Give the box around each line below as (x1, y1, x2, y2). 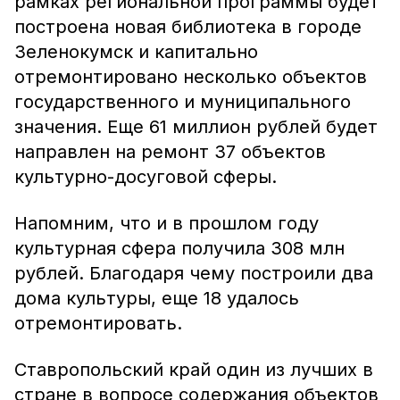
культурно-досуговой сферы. (14, 166, 277, 187)
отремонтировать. (14, 312, 187, 334)
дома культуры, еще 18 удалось (14, 287, 299, 309)
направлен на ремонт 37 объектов (14, 141, 326, 162)
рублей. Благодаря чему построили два (14, 262, 373, 284)
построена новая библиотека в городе (14, 16, 362, 37)
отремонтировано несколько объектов (14, 66, 367, 87)
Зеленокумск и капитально (14, 41, 258, 62)
